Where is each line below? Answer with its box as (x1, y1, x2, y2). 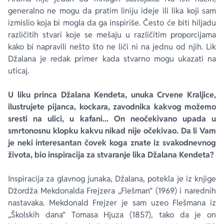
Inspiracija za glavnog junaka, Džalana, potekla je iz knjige (8, 173, 216, 184)
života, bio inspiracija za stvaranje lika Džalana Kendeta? (8, 149, 214, 160)
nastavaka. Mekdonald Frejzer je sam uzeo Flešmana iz (8, 197, 216, 208)
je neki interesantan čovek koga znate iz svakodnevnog (8, 137, 216, 148)
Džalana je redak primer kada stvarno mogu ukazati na (8, 53, 216, 64)
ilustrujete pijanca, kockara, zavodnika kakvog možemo (8, 101, 216, 112)
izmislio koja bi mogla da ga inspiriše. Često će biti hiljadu (8, 17, 216, 28)
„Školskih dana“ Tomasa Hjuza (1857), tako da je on (8, 209, 216, 220)
